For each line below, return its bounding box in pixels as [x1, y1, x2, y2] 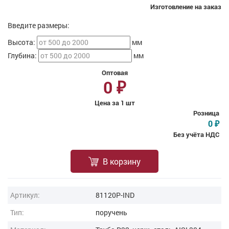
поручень [96, 208, 128, 217]
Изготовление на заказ [150, 2, 221, 11]
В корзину [103, 156, 141, 167]
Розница [193, 108, 219, 118]
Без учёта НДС [173, 130, 219, 139]
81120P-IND [96, 190, 135, 200]
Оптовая [101, 68, 128, 77]
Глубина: [8, 51, 38, 60]
